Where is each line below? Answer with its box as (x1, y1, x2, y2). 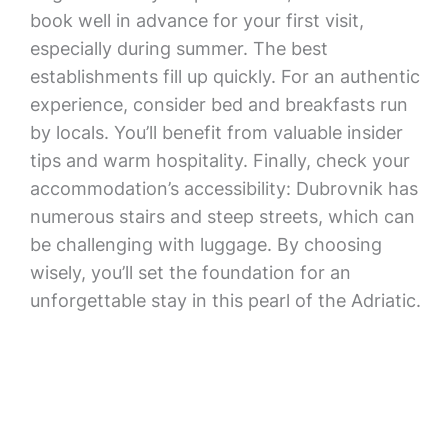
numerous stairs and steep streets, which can (29, 206, 415, 227)
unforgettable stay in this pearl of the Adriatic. (29, 290, 421, 311)
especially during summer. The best (29, 38, 328, 59)
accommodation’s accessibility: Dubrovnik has (29, 178, 418, 199)
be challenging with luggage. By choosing (29, 234, 382, 255)
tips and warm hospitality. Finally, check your (29, 150, 410, 171)
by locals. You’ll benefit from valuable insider (29, 122, 403, 143)
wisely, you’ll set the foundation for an (29, 262, 351, 283)
